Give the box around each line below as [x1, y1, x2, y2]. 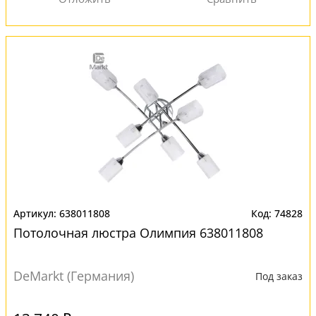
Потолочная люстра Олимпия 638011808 [13, 224, 263, 241]
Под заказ [255, 269, 303, 283]
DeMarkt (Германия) [13, 267, 134, 284]
